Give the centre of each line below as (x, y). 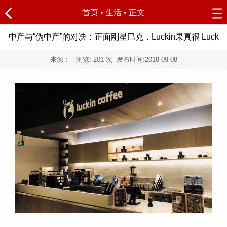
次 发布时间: (125, 59)
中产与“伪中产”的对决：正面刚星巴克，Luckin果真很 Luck (113, 37)
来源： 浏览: (71, 59)
